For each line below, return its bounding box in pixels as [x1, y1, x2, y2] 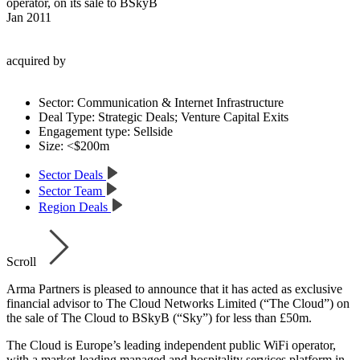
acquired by [6, 53, 66, 67]
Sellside [130, 124, 173, 138]
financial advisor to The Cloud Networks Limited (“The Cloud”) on [6, 296, 350, 310]
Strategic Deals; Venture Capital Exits [95, 109, 288, 124]
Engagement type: [39, 124, 130, 138]
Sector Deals [39, 167, 106, 182]
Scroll [6, 254, 39, 268]
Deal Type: [39, 109, 95, 124]
